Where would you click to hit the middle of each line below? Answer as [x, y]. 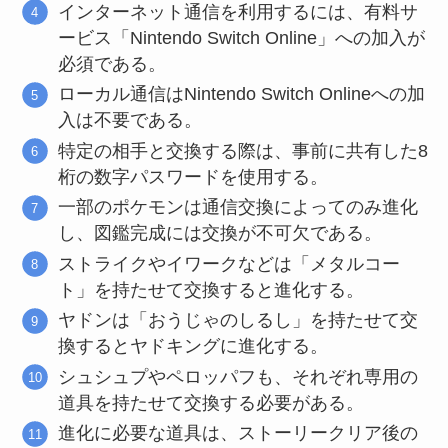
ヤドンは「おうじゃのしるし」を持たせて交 [238, 320]
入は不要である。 [130, 120]
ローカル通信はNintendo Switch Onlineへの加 [242, 94]
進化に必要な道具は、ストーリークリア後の [238, 433]
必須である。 [112, 63]
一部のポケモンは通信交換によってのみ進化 [238, 207]
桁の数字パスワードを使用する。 [193, 176]
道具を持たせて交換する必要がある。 [211, 402]
